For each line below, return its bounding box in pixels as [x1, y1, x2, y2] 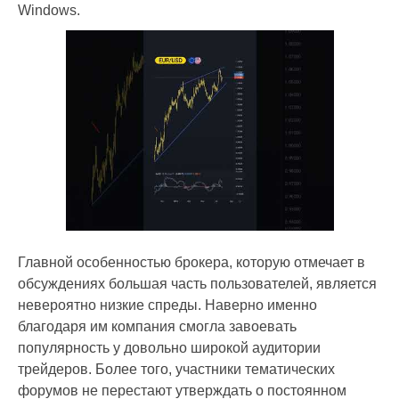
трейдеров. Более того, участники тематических [18, 362, 335, 378]
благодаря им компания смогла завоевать [18, 319, 297, 335]
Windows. [18, 2, 80, 18]
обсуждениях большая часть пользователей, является [18, 276, 377, 292]
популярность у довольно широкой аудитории [18, 340, 321, 356]
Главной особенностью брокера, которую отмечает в [18, 255, 365, 271]
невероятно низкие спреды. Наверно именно [18, 297, 317, 313]
